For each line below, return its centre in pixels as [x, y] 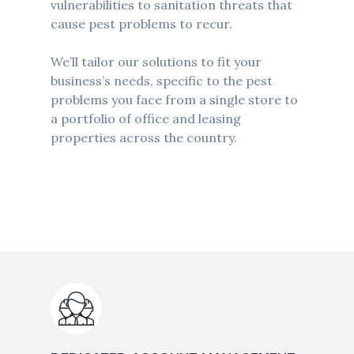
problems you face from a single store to [174, 100]
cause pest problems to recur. [141, 24]
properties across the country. [143, 138]
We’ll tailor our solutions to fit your [156, 62]
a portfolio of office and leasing [145, 119]
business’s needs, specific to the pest [161, 81]
